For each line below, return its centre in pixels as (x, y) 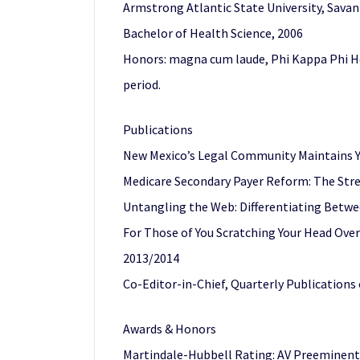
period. (142, 84)
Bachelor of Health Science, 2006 (213, 33)
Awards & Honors (170, 329)
